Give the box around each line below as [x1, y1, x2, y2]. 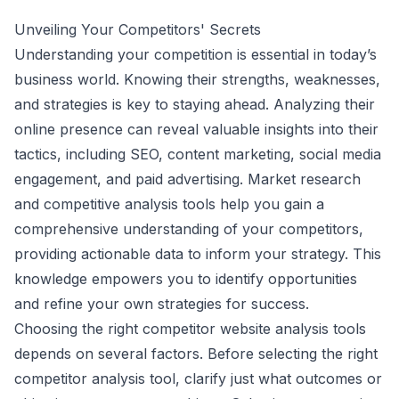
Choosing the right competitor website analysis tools [14, 320, 366, 338]
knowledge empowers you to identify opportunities [14, 270, 357, 288]
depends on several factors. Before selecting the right [14, 345, 378, 362]
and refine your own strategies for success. [14, 295, 309, 313]
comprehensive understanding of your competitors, [14, 220, 363, 238]
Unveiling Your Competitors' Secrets [14, 20, 261, 38]
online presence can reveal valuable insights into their [14, 120, 379, 138]
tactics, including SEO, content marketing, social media [14, 145, 381, 163]
